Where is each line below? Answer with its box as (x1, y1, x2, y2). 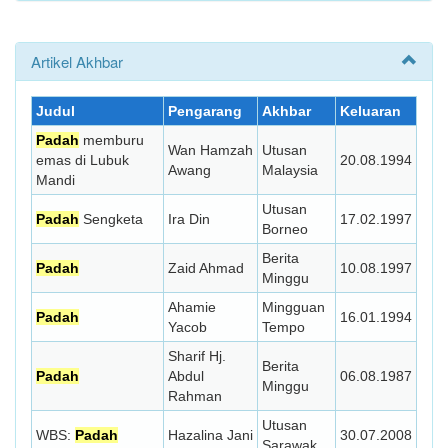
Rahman (168, 388, 222, 404)
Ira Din (168, 211, 210, 227)
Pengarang (168, 103, 242, 119)
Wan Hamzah (168, 142, 253, 158)
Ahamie (168, 299, 216, 315)
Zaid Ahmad (168, 260, 244, 276)
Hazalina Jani (168, 427, 253, 443)
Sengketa (79, 211, 143, 227)
